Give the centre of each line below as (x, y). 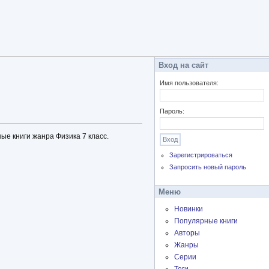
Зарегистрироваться (201, 155)
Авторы (187, 233)
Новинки (189, 209)
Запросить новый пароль (208, 167)
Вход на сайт (183, 65)
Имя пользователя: (189, 83)
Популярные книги (206, 221)
